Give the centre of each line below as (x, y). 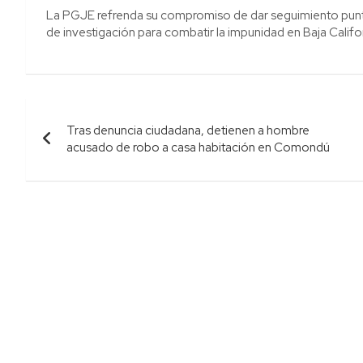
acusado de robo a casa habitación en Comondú (198, 147)
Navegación (94, 113)
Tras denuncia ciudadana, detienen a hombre (188, 130)
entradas (76, 180)
